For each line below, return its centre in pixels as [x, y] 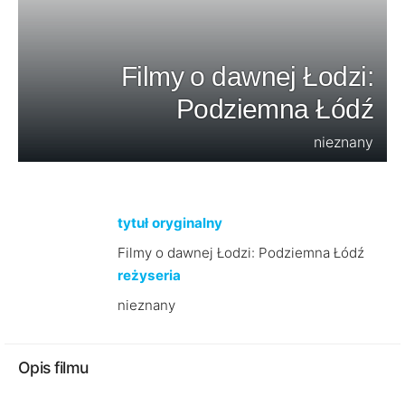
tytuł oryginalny [170, 223]
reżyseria [149, 275]
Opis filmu [53, 367]
